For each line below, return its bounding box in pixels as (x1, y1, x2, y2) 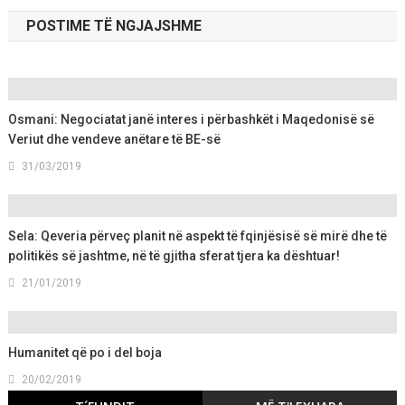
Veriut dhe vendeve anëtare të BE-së (8, 132, 221, 147)
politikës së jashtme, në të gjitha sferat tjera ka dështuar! (8, 249, 341, 264)
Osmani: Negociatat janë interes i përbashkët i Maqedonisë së (8, 112, 375, 127)
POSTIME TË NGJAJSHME (25, 17, 202, 35)
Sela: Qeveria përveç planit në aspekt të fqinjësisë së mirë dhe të (8, 229, 388, 244)
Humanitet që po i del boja (8, 345, 163, 361)
